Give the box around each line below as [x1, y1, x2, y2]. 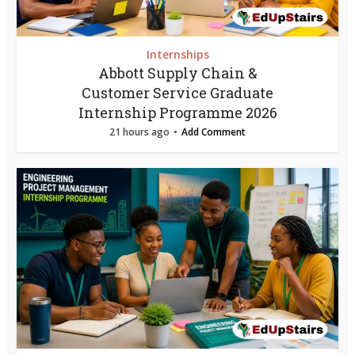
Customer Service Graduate [82, 83, 273, 103]
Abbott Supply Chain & [97, 63, 258, 83]
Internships [146, 47, 209, 63]
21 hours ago [109, 125, 170, 139]
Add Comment [181, 125, 246, 139]
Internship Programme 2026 [78, 103, 277, 123]
